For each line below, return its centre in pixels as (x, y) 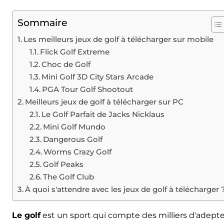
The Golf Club (69, 177)
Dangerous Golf (73, 139)
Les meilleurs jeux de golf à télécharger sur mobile (119, 39)
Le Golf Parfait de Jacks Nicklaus (104, 114)
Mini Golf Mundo (74, 127)
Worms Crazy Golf (78, 152)
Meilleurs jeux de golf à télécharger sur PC (104, 102)
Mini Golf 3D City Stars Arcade (99, 77)
